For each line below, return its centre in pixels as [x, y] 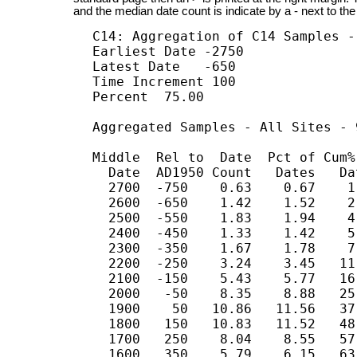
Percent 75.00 [149, 97]
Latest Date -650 [165, 67]
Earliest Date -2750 [169, 52]
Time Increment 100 [165, 82]
